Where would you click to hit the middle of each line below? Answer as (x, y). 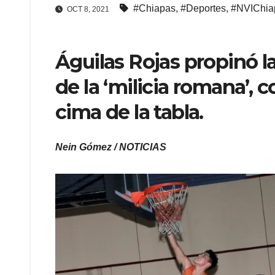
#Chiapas (154, 9)
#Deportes (203, 9)
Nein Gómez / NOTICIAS (111, 147)
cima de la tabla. (129, 112)
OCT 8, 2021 (88, 10)
